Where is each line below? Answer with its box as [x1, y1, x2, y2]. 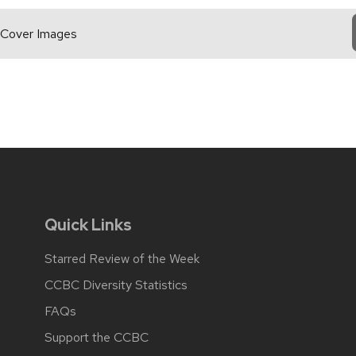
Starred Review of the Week [44, 250, 199, 268]
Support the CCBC [44, 329, 149, 346]
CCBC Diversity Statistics [44, 277, 188, 294]
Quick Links [44, 215, 132, 236]
